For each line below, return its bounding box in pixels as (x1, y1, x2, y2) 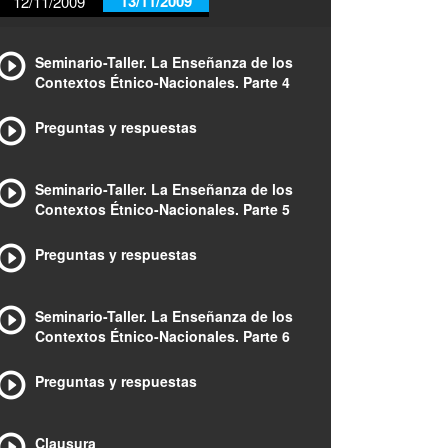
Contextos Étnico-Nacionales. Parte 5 (35, 199, 290, 219)
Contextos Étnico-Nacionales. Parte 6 (35, 326, 290, 346)
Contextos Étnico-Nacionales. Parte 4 (35, 72, 290, 92)
